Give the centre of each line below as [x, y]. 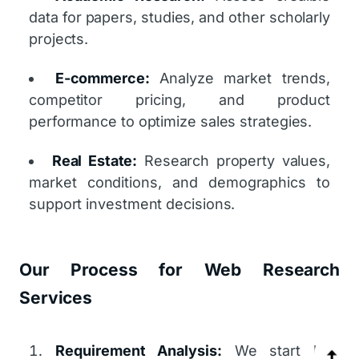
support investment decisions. [132, 204]
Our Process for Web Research [179, 270]
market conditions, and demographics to [179, 182]
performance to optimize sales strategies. [171, 121]
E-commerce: [102, 78]
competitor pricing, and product [179, 100]
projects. [59, 39]
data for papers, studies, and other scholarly [179, 17]
